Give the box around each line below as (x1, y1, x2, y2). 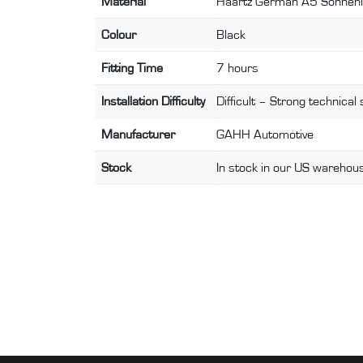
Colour (101, 28, 136, 41)
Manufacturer (101, 127, 175, 141)
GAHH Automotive (216, 127, 314, 141)
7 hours (216, 61, 258, 75)
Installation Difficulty (101, 94, 205, 108)
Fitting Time (101, 61, 163, 75)
